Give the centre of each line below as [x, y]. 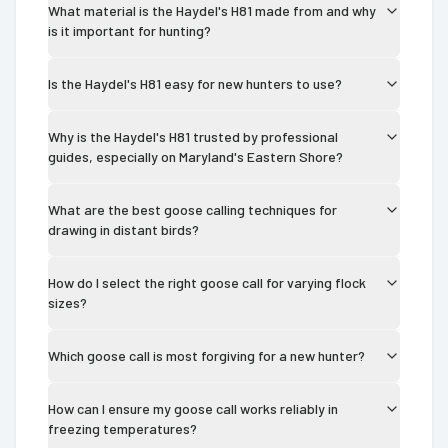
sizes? [67, 302]
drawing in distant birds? [123, 229]
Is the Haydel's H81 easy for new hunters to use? [195, 83]
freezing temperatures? [122, 428]
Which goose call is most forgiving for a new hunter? [206, 355]
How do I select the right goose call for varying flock [207, 282]
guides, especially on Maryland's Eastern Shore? [195, 156]
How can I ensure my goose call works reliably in [193, 408]
